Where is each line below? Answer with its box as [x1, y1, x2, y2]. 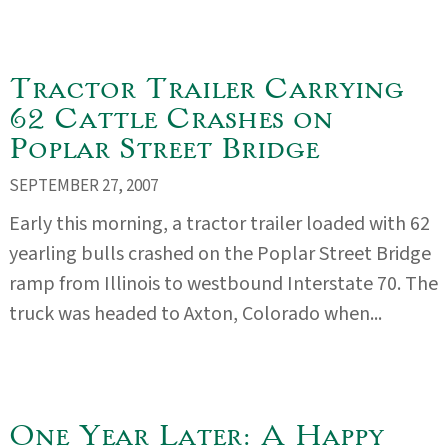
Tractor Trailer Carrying [8, 70, 404, 104]
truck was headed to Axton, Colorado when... [8, 299, 382, 328]
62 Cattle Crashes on [8, 100, 333, 134]
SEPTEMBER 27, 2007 [8, 174, 158, 198]
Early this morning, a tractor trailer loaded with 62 [8, 209, 430, 238]
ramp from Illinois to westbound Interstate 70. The [8, 269, 438, 298]
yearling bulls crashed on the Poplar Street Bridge [8, 239, 431, 268]
